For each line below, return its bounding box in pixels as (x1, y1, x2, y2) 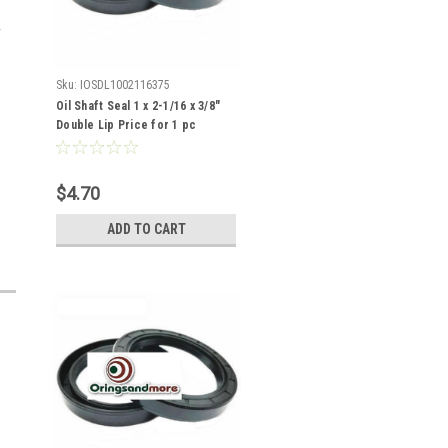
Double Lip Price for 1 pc (56, 118, 197, 132)
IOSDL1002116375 (80, 78, 170, 92)
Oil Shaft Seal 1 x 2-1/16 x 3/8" (56, 99, 220, 113)
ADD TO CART (106, 221, 186, 237)
